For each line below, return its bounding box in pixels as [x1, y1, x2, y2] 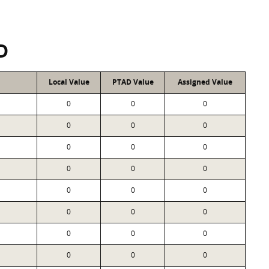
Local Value [48, 77, 89, 87]
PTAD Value [112, 77, 154, 87]
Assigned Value [178, 77, 232, 87]
